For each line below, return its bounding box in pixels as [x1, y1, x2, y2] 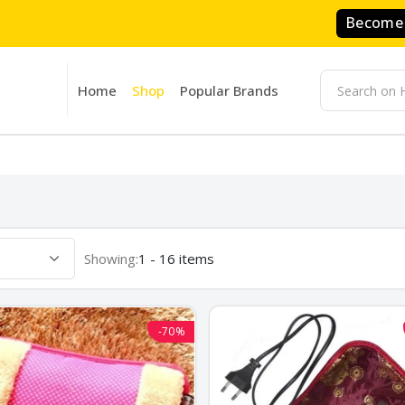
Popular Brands [179, 81, 278, 99]
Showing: [84, 250, 138, 268]
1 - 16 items [138, 250, 214, 268]
